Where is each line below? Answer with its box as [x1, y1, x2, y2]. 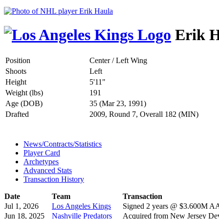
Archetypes [23, 157, 59, 166]
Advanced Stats [23, 166, 72, 175]
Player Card [23, 148, 60, 157]
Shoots [5, 66, 26, 75]
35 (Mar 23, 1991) [89, 99, 146, 108]
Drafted [5, 109, 29, 118]
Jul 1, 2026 [4, 201, 39, 210]
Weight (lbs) [5, 88, 43, 97]
